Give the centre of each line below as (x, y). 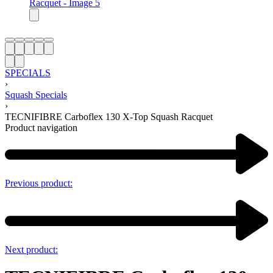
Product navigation (41, 128)
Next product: (31, 250)
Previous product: (39, 183)
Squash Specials (36, 95)
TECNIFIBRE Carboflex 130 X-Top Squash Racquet (109, 117)
